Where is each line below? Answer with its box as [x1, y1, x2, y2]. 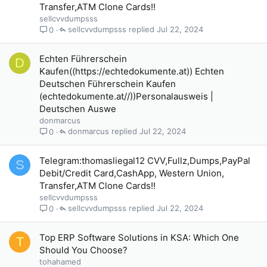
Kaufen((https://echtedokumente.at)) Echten [39, 66, 224, 77]
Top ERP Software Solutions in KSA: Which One [39, 232, 239, 243]
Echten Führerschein [39, 53, 127, 64]
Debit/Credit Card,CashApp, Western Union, [39, 167, 224, 179]
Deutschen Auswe [39, 103, 116, 114]
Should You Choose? [39, 244, 128, 256]
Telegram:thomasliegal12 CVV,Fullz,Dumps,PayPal [39, 155, 250, 166]
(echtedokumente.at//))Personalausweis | [39, 91, 213, 102]
